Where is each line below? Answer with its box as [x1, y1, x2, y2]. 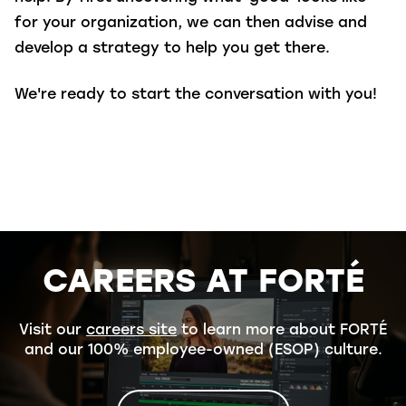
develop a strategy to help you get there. [14, 42, 339, 57]
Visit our [19, 323, 86, 338]
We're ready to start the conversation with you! [14, 87, 377, 102]
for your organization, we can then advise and [14, 16, 367, 32]
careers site [86, 323, 177, 338]
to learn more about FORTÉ [177, 323, 387, 338]
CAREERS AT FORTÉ [42, 267, 364, 301]
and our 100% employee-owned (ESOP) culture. [24, 343, 382, 358]
